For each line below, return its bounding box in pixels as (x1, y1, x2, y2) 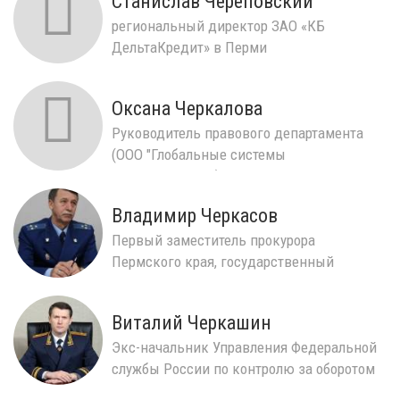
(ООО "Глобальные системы (112, 145, 286, 163)
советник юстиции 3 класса (112, 273, 291, 292)
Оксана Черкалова (112, 96, 262, 120)
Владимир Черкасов (112, 204, 278, 227)
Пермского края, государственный (112, 252, 334, 271)
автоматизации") (112, 166, 220, 185)
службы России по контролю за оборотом (112, 359, 375, 378)
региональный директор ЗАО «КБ (112, 16, 325, 35)
